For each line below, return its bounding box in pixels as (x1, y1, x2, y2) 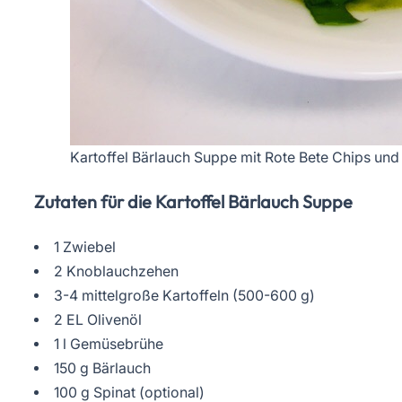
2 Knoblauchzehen (53, 263, 179, 281)
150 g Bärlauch (53, 360, 151, 378)
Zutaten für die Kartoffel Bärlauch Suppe (34, 190, 353, 214)
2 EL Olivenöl (53, 311, 142, 329)
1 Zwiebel (53, 239, 116, 257)
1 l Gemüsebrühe (53, 336, 163, 354)
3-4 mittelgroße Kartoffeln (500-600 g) (53, 287, 315, 305)
